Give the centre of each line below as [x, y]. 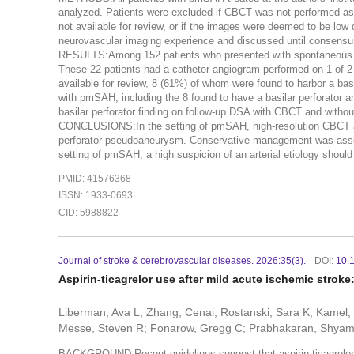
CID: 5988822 [88, 213]
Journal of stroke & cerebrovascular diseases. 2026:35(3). [182, 261]
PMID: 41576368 [94, 178]
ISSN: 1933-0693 [95, 196]
